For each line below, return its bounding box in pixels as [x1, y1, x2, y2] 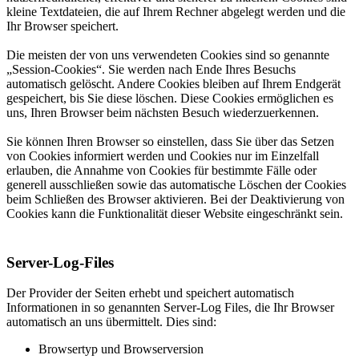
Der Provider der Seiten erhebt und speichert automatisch [6, 286, 294, 301]
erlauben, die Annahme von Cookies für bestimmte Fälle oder [6, 163, 317, 177]
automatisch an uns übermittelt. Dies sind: [6, 315, 216, 329]
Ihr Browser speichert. [6, 18, 119, 33]
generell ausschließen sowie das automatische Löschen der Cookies [6, 177, 346, 192]
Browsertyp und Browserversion [38, 342, 204, 357]
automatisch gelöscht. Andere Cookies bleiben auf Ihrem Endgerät [6, 76, 341, 91]
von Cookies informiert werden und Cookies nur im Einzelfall [6, 148, 319, 163]
